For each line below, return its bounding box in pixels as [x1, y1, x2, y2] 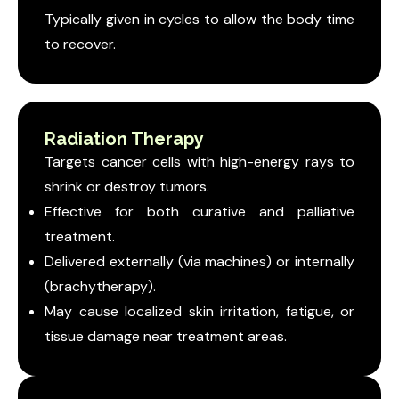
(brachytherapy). [45, 277, 156, 297]
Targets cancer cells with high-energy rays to [45, 152, 354, 172]
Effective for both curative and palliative [45, 202, 354, 222]
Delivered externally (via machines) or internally [45, 252, 354, 272]
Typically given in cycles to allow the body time [45, 10, 354, 29]
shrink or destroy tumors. [45, 177, 209, 197]
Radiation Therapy [45, 128, 204, 151]
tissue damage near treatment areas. [45, 327, 287, 346]
